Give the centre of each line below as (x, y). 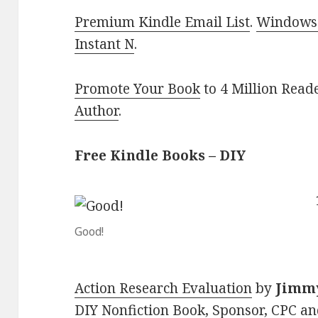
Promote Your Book (138, 89)
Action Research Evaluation (164, 289)
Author (97, 111)
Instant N (105, 44)
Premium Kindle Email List (163, 22)
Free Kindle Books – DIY (160, 156)
